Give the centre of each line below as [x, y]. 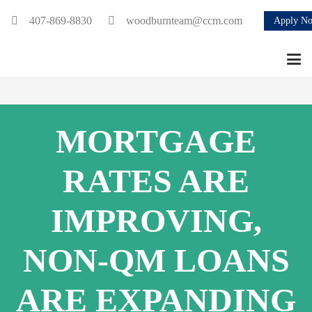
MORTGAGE [156, 141]
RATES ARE [156, 181]
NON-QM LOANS [156, 260]
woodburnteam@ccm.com [185, 21]
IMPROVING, [156, 220]
